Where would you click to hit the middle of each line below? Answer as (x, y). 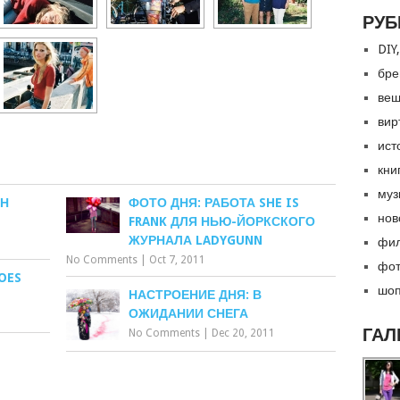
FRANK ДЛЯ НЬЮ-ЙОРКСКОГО (222, 221)
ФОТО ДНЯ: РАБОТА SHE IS (214, 203)
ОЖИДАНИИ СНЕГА (189, 313)
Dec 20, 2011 (244, 333)
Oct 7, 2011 (178, 260)
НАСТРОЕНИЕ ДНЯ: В (196, 295)
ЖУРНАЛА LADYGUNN (196, 240)
